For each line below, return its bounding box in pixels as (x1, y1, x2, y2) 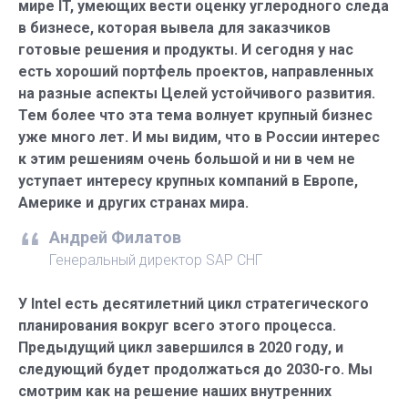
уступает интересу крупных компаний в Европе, (18, 171, 358, 189)
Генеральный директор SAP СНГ (49, 250, 262, 269)
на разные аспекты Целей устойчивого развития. (18, 84, 375, 102)
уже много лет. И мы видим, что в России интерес (18, 127, 380, 146)
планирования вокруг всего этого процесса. (18, 316, 336, 334)
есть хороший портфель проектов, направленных (18, 62, 373, 80)
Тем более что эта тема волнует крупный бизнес (18, 106, 372, 124)
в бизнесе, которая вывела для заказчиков (18, 18, 331, 36)
